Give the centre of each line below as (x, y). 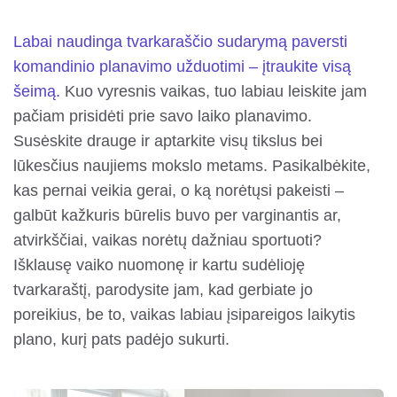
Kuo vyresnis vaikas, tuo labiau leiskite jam (216, 91)
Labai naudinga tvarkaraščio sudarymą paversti (180, 41)
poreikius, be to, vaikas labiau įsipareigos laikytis (184, 314)
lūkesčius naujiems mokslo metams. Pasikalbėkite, (192, 165)
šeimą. (39, 91)
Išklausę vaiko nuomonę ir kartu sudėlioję (159, 265)
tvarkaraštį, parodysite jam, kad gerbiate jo (163, 289)
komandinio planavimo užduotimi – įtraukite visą (182, 66)
